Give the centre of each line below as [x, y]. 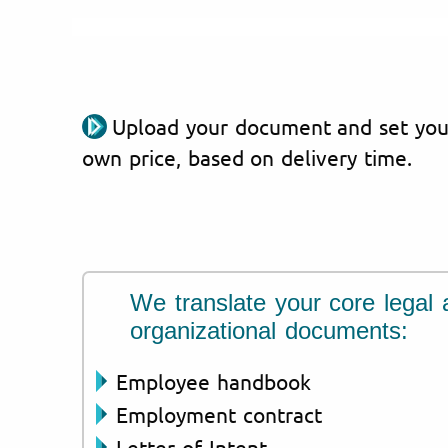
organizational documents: [269, 330]
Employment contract [219, 413]
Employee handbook [213, 380]
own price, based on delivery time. [247, 156]
